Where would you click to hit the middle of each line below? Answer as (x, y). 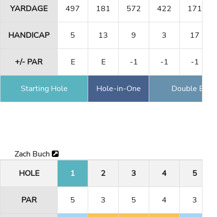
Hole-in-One (118, 88)
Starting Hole (44, 88)
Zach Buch (33, 154)
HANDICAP (29, 35)
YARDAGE (29, 8)
